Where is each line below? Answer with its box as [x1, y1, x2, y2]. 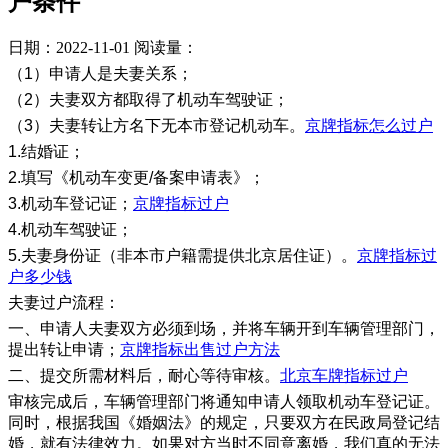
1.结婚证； [8, 143, 85, 161]
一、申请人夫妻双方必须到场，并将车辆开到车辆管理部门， [8, 320, 440, 338]
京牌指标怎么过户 [305, 117, 433, 135]
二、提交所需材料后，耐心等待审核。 [8, 367, 280, 385]
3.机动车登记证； [8, 195, 133, 213]
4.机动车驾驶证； [8, 221, 133, 239]
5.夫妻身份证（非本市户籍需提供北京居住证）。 [8, 247, 357, 265]
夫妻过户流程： [8, 294, 120, 312]
